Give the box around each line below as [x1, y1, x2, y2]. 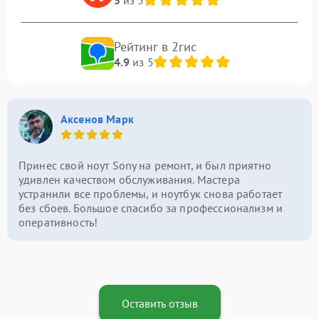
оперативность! [19, 215, 98, 230]
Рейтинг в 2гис [113, 38, 197, 55]
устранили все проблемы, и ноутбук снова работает [19, 187, 283, 202]
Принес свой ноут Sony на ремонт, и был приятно [19, 158, 271, 173]
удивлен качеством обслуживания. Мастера [19, 172, 240, 187]
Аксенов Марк [61, 111, 134, 126]
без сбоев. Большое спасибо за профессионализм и [19, 201, 283, 216]
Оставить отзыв [121, 296, 198, 311]
